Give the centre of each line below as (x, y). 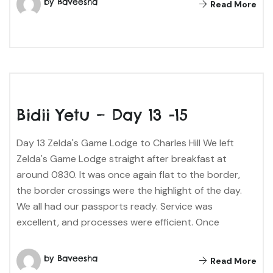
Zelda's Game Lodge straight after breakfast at (122, 158)
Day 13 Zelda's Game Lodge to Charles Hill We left (125, 143)
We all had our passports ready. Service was (115, 206)
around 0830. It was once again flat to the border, (128, 174)
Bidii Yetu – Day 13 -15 (102, 115)
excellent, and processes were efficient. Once (118, 222)
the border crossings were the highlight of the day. (129, 190)
